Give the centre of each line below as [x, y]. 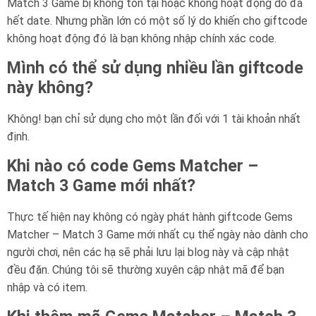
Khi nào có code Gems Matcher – [133, 165]
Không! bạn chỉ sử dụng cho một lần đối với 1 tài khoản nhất [154, 119]
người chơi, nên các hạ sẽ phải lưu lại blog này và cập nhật [148, 252]
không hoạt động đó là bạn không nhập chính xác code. [142, 38]
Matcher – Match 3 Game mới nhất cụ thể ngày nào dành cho [158, 234]
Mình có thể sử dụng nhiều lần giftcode [155, 67]
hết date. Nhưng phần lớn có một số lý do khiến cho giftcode [157, 20]
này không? [50, 87]
